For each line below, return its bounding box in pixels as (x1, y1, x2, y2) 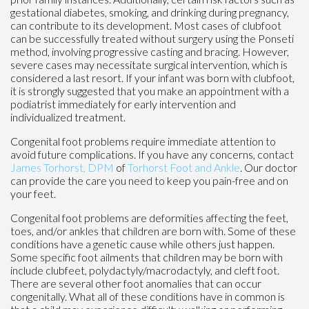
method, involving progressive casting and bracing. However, (10, 44, 289, 58)
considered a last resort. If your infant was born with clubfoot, (10, 70, 295, 84)
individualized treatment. (10, 110, 126, 123)
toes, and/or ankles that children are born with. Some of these (10, 223, 296, 237)
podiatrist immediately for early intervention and (10, 97, 236, 110)
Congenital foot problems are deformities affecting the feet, (10, 210, 288, 224)
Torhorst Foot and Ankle (128, 160, 240, 174)
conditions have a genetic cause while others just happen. (10, 237, 275, 250)
